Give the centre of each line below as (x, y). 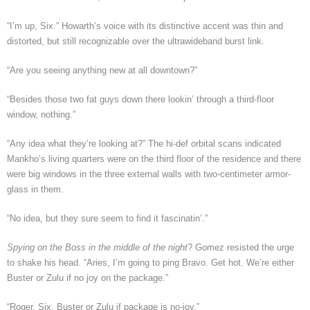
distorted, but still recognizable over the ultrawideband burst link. (136, 41)
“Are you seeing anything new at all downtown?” (102, 70)
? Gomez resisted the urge (241, 247)
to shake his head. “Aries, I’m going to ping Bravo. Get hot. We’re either (151, 262)
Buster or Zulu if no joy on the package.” (88, 277)
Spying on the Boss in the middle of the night (97, 247)
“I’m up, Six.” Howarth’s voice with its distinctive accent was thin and (145, 26)
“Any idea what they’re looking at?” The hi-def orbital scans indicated (144, 143)
